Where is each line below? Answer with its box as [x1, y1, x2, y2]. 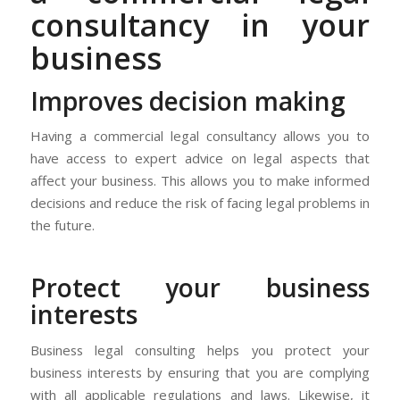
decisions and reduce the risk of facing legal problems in [29, 194, 371, 212]
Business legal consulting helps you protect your [29, 340, 371, 359]
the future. [29, 216, 95, 235]
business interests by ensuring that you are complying [29, 362, 371, 381]
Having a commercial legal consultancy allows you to [29, 127, 371, 146]
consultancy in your [29, 4, 371, 46]
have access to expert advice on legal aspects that [29, 149, 371, 168]
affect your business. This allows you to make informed [29, 171, 371, 190]
